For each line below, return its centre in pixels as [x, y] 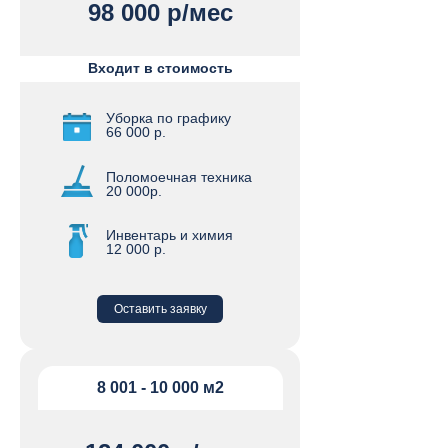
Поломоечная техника [179, 177]
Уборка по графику [168, 118]
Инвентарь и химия [169, 235]
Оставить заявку [160, 309]
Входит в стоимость [160, 68]
